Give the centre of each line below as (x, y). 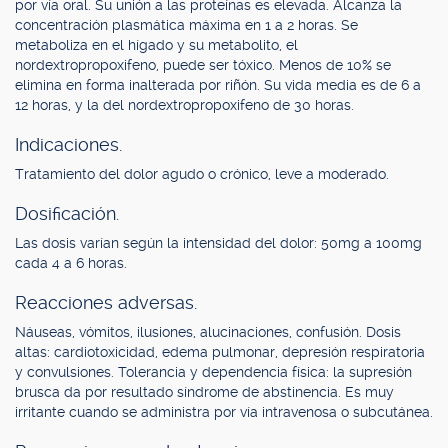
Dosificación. (67, 213)
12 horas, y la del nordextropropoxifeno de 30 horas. (184, 105)
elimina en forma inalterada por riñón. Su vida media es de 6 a (218, 85)
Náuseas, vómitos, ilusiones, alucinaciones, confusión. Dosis (208, 332)
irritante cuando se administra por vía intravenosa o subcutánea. (224, 412)
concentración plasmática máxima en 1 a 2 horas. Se (186, 25)
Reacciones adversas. (106, 302)
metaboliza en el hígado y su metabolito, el (156, 45)
